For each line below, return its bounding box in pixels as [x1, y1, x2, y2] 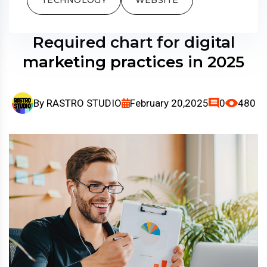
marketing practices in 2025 [23, 52, 244, 72]
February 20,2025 [129, 97, 209, 109]
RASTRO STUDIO [46, 97, 122, 109]
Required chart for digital [32, 32, 235, 52]
